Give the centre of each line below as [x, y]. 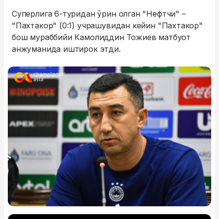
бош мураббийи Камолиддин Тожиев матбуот [101, 37]
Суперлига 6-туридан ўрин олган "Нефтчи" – [99, 14]
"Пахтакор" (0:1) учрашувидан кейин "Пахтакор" [107, 25]
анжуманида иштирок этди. [66, 49]
